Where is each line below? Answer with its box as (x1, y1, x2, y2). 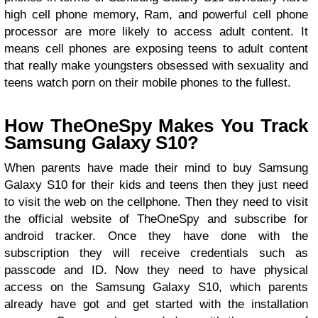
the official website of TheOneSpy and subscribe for (4, 212, 308, 226)
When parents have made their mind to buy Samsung (4, 160, 308, 175)
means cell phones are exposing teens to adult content (4, 41, 308, 55)
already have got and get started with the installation (4, 297, 308, 311)
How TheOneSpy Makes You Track (4, 115, 308, 136)
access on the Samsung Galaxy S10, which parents (4, 280, 308, 294)
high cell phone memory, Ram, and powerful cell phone (4, 7, 308, 21)
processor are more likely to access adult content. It (4, 24, 308, 38)
